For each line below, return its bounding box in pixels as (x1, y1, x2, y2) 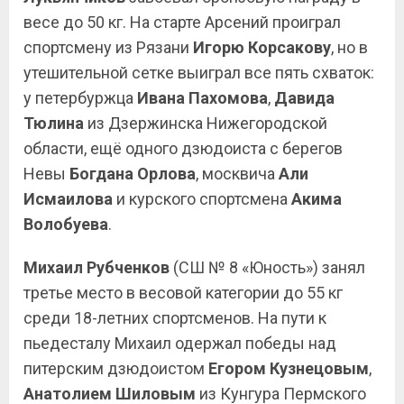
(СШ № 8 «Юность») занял (170, 257, 365, 277)
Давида (274, 87, 335, 107)
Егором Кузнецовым (208, 358, 369, 378)
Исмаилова (23, 188, 113, 208)
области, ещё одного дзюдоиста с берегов (23, 138, 343, 158)
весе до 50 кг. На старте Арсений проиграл (23, 12, 341, 32)
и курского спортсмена (113, 188, 291, 208)
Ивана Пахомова (137, 87, 268, 107)
